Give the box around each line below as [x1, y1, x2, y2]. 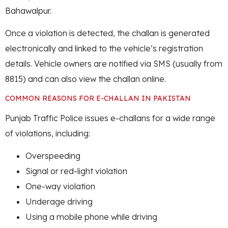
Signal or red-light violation [25, 166, 127, 177]
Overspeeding [25, 151, 80, 161]
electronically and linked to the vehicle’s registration [5, 43, 203, 54]
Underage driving [25, 196, 93, 207]
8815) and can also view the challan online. [5, 74, 166, 84]
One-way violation [25, 181, 95, 192]
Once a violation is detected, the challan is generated [5, 28, 210, 39]
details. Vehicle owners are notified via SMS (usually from [5, 59, 222, 69]
